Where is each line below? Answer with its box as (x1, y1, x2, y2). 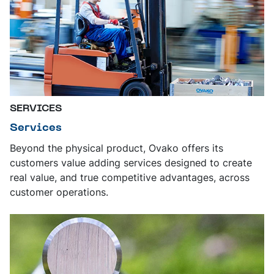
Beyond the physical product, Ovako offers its (10, 141, 223, 154)
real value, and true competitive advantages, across (10, 171, 250, 183)
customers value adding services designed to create (10, 156, 252, 169)
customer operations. (10, 185, 108, 198)
